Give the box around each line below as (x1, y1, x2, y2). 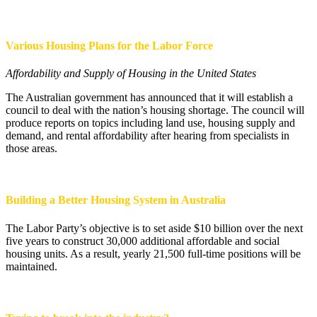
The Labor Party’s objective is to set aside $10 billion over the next (6, 221, 303, 234)
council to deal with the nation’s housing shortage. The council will (6, 104, 304, 117)
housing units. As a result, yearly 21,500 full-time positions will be (6, 247, 301, 260)
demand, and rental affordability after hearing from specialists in (6, 129, 289, 142)
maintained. (6, 260, 57, 272)
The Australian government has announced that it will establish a (6, 91, 293, 104)
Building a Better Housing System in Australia (6, 194, 226, 207)
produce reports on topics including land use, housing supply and (6, 117, 295, 129)
